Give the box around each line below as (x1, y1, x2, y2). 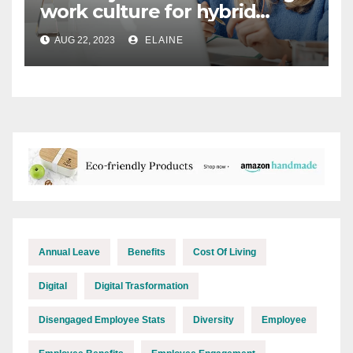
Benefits (128, 246, 165, 258)
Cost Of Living (193, 246, 256, 258)
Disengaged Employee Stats (39, 314, 165, 325)
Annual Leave (39, 246, 100, 258)
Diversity (193, 314, 234, 325)
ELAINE (142, 35, 184, 46)
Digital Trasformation (95, 280, 188, 292)
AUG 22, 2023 (53, 35, 117, 46)
